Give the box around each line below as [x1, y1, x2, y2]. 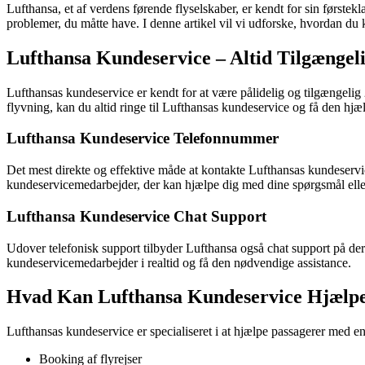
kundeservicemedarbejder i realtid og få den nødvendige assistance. [7, 255, 351, 270]
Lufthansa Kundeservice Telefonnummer [7, 130, 279, 147]
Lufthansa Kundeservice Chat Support [7, 207, 266, 225]
